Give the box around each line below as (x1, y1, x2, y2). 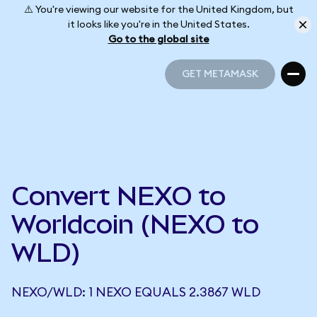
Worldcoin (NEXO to (11, 209, 259, 239)
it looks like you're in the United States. (67, 19, 250, 30)
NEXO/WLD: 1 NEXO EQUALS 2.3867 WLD (11, 286, 260, 299)
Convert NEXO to (11, 181, 226, 211)
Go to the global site (108, 34, 209, 45)
